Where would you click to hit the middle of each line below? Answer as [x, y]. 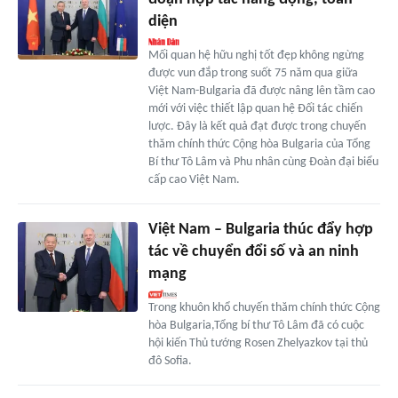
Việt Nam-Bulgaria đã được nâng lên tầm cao [261, 92]
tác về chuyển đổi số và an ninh [253, 252]
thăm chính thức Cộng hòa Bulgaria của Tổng [259, 145]
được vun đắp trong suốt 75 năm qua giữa [253, 74]
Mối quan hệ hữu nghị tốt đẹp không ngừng [256, 56]
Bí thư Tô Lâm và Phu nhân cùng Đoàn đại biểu [263, 163]
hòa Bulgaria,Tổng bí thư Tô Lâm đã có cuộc [256, 326]
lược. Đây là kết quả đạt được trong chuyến [257, 127]
